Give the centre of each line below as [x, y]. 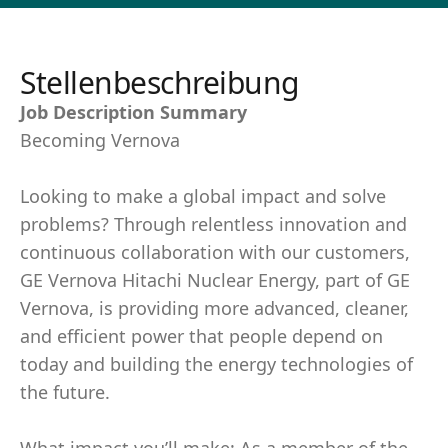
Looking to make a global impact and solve [203, 196]
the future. [65, 392]
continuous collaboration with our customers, [215, 252]
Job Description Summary [133, 112]
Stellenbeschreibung [159, 82]
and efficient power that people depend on [201, 336]
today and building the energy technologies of [216, 364]
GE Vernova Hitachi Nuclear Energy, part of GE [215, 280]
